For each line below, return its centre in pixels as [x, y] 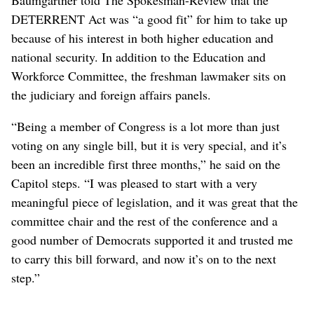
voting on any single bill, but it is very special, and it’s [149, 145]
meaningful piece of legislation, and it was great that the [155, 202]
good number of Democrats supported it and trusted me [152, 239]
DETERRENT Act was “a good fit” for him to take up [149, 19]
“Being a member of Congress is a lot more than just [145, 126]
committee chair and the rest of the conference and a [144, 220]
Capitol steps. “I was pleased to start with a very [134, 183]
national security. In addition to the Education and [138, 56]
